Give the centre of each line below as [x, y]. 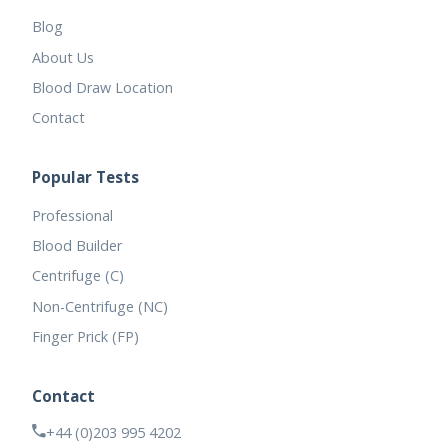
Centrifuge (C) [78, 276]
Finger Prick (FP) [85, 337]
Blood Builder [77, 246]
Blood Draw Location [102, 87]
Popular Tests [85, 176]
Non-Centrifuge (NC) [100, 306]
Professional [72, 215]
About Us [63, 57]
